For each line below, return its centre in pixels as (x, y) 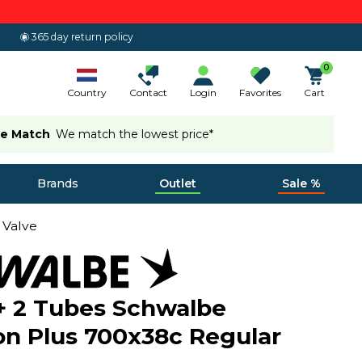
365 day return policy (83, 37)
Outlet (178, 183)
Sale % (301, 183)
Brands (57, 183)
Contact (148, 92)
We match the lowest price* (135, 134)
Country (87, 92)
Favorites (260, 92)
